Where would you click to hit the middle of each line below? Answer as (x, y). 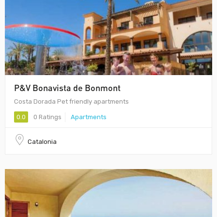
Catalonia (42, 142)
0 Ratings (47, 117)
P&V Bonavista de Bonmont (67, 88)
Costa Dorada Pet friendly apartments (71, 102)
